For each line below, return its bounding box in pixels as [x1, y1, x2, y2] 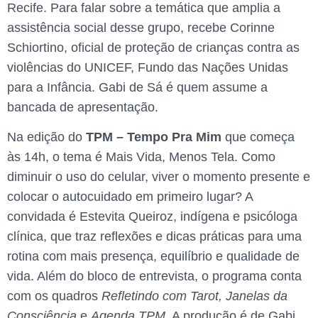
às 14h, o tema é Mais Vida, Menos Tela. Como [7, 150, 275, 165]
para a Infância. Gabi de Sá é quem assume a [7, 79, 268, 94]
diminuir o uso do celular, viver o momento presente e [7, 170, 310, 185]
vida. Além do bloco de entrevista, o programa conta [7, 269, 302, 284]
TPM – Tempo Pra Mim [82, 130, 221, 145]
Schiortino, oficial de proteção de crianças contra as [7, 40, 300, 55]
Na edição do [7, 130, 82, 145]
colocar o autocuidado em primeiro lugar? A [7, 190, 253, 204]
